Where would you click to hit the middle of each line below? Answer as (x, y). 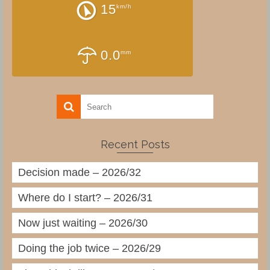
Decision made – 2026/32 (80, 173)
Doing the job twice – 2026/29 (89, 249)
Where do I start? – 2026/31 (85, 198)
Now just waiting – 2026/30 (83, 223)
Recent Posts (135, 145)
